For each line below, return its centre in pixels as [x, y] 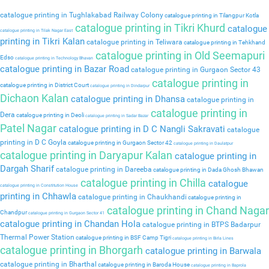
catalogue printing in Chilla [142, 183]
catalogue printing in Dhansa [127, 99]
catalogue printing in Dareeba [103, 170]
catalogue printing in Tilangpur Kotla [211, 16]
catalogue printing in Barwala [202, 251]
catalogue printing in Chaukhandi [131, 197]
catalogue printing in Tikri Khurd [149, 28]
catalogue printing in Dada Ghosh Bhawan [208, 170]
